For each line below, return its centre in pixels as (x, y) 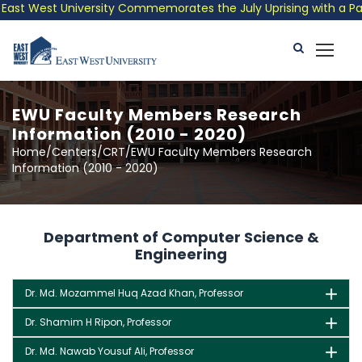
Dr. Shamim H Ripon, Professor (98, 322)
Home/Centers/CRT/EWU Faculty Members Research (162, 152)
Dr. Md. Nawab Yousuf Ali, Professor (109, 351)
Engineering (181, 254)
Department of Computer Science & (181, 237)
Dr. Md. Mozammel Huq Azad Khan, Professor (134, 293)
